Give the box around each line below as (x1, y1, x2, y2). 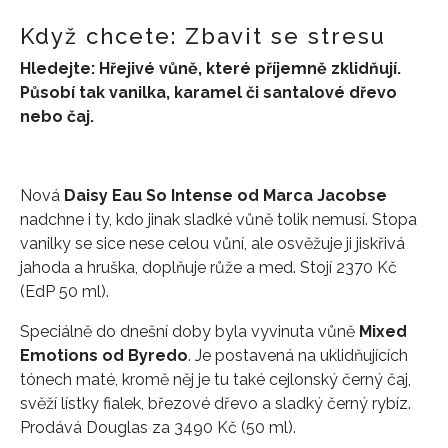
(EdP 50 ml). (20, 281, 109, 301)
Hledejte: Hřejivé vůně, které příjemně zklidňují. (20, 58, 401, 78)
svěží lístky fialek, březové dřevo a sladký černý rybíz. (20, 393, 411, 413)
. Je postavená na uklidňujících (188, 345, 408, 365)
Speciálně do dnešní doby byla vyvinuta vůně (20, 321, 355, 341)
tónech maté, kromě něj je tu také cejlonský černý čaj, (20, 369, 411, 389)
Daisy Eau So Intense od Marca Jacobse (64, 185, 387, 205)
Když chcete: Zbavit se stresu (20, 22, 386, 49)
